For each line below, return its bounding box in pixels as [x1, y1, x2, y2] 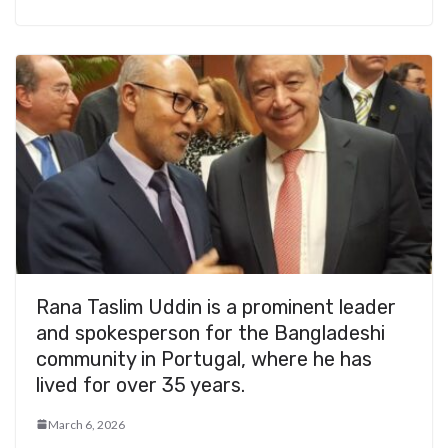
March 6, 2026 [48, 416, 125, 432]
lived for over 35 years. [36, 372, 245, 397]
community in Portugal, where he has [36, 346, 372, 371]
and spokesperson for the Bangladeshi [36, 320, 385, 345]
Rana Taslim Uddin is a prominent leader [36, 294, 396, 319]
